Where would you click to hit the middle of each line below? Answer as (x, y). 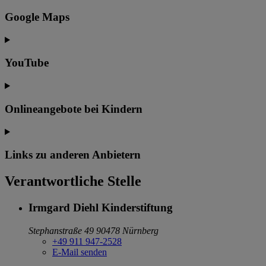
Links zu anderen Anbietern (73, 155)
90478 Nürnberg (127, 230)
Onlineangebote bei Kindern (74, 109)
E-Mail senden (80, 252)
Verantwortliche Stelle (73, 181)
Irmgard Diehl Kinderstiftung (101, 207)
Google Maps (37, 17)
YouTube (27, 63)
